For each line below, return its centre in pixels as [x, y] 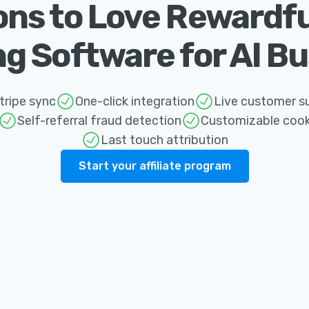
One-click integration [134, 101]
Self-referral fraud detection [99, 121]
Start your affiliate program [154, 166]
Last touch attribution [164, 140]
